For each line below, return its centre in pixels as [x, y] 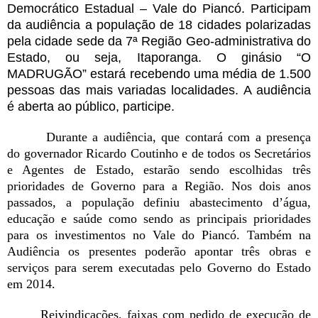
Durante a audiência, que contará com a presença [176, 137]
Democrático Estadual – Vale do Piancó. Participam [159, 9]
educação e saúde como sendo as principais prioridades [159, 219]
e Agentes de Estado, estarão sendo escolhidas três [159, 170]
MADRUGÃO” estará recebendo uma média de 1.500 [159, 74]
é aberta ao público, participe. [91, 107]
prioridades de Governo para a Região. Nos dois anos [159, 186]
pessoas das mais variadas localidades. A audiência [159, 91]
